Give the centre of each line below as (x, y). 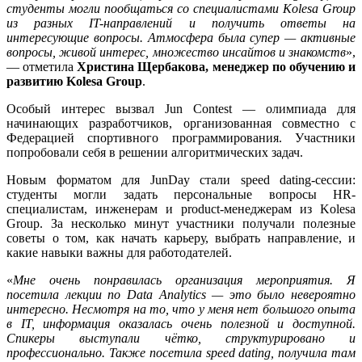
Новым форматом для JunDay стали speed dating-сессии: (181, 179)
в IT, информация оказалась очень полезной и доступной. (181, 323)
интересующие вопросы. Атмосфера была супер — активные (181, 37)
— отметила (42, 66)
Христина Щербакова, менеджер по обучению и (217, 66)
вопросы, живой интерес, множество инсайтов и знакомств (176, 52)
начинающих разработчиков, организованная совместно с (181, 123)
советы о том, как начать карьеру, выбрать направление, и (181, 238)
